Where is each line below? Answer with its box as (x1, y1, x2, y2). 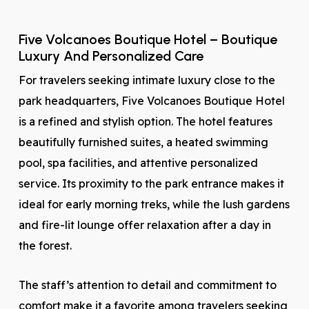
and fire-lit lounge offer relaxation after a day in (18, 218, 271, 232)
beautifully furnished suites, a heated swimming (18, 135, 268, 149)
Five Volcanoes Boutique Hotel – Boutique (18, 31, 277, 48)
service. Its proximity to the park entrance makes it (18, 177, 284, 190)
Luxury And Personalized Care (18, 48, 203, 64)
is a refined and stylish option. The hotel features (18, 114, 272, 128)
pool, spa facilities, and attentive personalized (18, 156, 258, 170)
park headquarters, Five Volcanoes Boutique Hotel (18, 94, 285, 108)
